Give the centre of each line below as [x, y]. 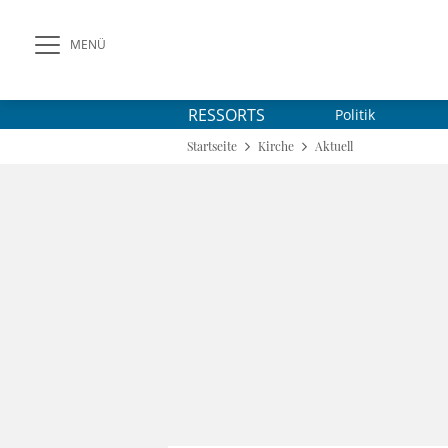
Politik [355, 114]
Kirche [276, 146]
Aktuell [334, 146]
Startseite [212, 146]
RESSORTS [226, 114]
